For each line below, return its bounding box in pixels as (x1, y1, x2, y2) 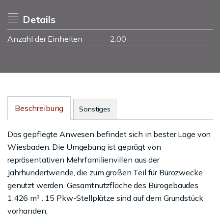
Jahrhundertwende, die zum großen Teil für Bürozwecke (7, 167, 203, 177)
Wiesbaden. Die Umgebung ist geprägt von (7, 142, 161, 152)
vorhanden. (7, 206, 48, 216)
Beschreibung (15, 103, 64, 113)
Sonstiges (79, 105, 110, 113)
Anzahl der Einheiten (7, 34, 83, 44)
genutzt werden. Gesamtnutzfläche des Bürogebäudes (7, 180, 198, 190)
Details (22, 13, 55, 26)
